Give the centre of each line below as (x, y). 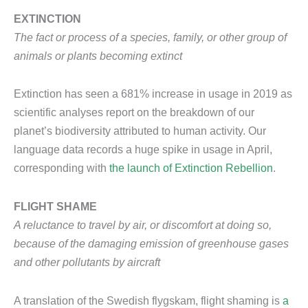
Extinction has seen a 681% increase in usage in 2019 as (153, 94)
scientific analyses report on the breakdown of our (134, 112)
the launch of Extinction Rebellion (191, 168)
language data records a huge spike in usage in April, (143, 150)
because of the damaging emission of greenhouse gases (151, 244)
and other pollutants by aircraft (87, 262)
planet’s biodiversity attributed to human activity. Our (140, 131)
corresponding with (62, 168)
